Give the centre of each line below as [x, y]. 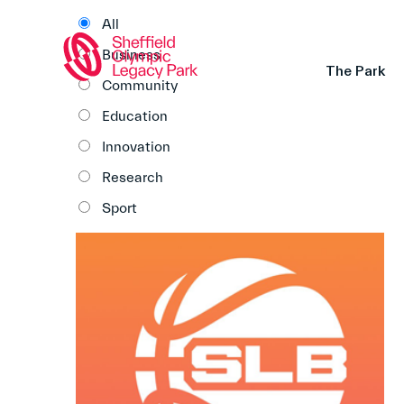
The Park [356, 72]
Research [133, 178]
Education [135, 116]
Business [131, 55]
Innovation [136, 147]
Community [140, 86]
